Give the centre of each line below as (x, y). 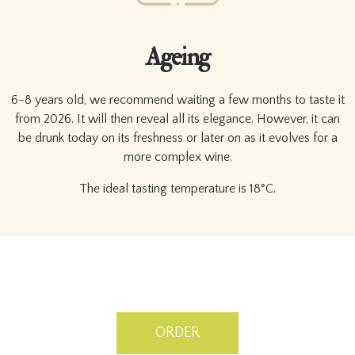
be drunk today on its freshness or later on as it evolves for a (177, 137)
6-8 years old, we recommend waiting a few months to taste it (177, 99)
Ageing (177, 57)
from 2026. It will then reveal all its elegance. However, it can (177, 118)
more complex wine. (177, 157)
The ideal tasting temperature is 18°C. (177, 188)
